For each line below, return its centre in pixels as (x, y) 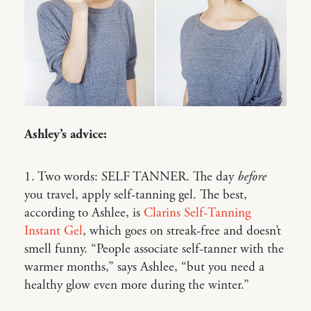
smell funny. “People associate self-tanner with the (154, 250)
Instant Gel (53, 232)
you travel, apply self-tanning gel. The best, (136, 195)
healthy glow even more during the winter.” (137, 286)
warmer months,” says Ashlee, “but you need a (144, 268)
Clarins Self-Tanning (197, 213)
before (252, 177)
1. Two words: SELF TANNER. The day (131, 177)
